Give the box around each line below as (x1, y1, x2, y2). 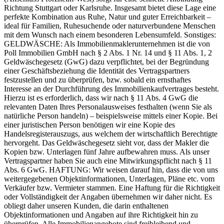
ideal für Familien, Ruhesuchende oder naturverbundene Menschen (4, 21, 215, 30)
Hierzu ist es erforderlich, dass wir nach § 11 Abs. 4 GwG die (4, 93, 198, 102)
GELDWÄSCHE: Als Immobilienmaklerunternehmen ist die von (4, 39, 210, 48)
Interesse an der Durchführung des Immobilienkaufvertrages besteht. (4, 84, 219, 93)
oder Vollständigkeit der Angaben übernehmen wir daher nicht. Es (4, 192, 212, 201)
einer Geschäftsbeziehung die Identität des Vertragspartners (4, 66, 189, 75)
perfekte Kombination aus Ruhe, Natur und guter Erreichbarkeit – (4, 12, 211, 21)
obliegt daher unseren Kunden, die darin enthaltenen (4, 201, 168, 210)
